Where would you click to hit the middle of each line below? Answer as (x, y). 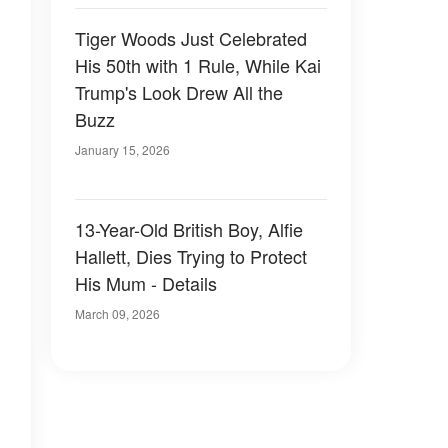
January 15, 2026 (122, 149)
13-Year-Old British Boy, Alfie (190, 229)
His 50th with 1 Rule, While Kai (198, 65)
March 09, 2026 (117, 313)
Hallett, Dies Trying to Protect (191, 256)
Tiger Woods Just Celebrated (191, 38)
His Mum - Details (146, 283)
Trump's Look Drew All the (179, 92)
